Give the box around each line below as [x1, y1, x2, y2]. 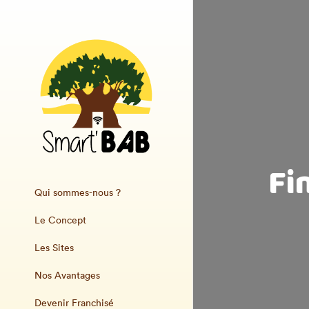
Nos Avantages [34, 269, 100, 281]
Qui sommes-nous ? [34, 186, 121, 199]
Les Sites [34, 241, 74, 254]
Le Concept [34, 214, 86, 226]
